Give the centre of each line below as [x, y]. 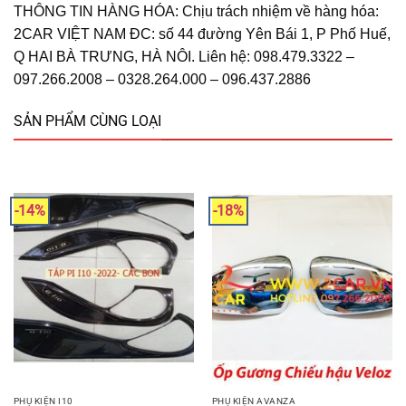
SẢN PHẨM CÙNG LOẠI [87, 121]
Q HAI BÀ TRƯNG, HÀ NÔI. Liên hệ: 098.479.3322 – [184, 57]
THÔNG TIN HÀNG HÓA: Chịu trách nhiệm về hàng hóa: [196, 12]
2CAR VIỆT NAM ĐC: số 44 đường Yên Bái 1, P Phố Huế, [202, 34]
